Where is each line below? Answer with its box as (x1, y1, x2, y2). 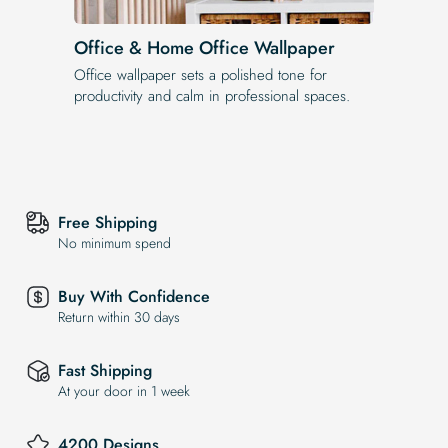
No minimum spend (58, 233, 171, 254)
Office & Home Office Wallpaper (74, 34, 335, 61)
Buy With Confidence (58, 285, 210, 309)
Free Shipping (58, 211, 157, 235)
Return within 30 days (58, 307, 180, 328)
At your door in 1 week (58, 381, 190, 402)
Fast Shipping (58, 359, 152, 383)
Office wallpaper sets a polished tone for (74, 63, 327, 86)
